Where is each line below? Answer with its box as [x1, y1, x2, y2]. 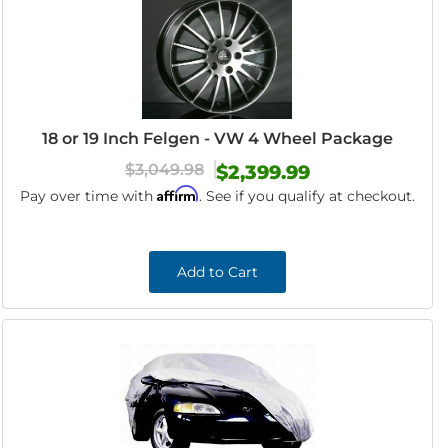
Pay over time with [19, 187, 157, 205]
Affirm [156, 185, 199, 202]
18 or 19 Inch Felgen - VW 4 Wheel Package [41, 129, 393, 148]
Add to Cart [176, 263, 258, 281]
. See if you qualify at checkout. [198, 187, 415, 205]
